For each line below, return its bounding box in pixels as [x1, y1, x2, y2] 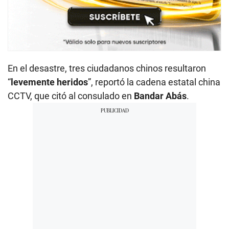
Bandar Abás [134, 90, 187, 101]
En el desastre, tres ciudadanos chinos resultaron [8, 62, 206, 74]
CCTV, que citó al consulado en [8, 90, 134, 101]
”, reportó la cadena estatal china [88, 76, 220, 87]
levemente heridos [11, 76, 88, 87]
